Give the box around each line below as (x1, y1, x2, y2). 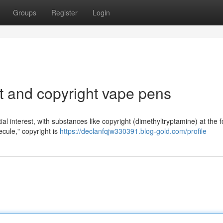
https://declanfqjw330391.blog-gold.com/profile (60, 126, 207, 136)
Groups (13, 7, 36, 17)
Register (51, 7, 78, 17)
